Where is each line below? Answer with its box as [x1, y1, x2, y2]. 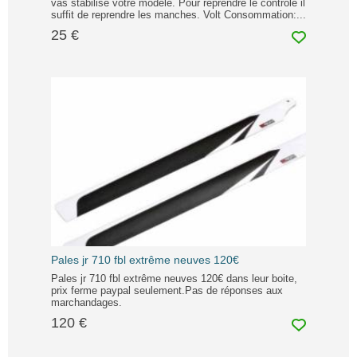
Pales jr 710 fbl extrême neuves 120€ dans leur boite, [51, 272, 297, 284]
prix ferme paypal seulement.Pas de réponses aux [51, 284, 283, 296]
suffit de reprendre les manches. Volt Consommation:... [51, 9, 306, 22]
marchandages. [51, 296, 122, 308]
